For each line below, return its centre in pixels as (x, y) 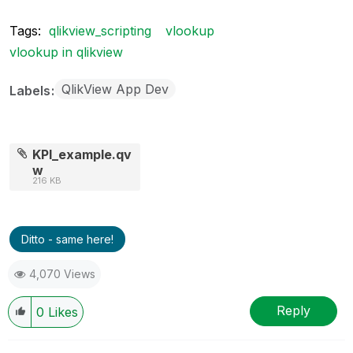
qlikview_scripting (100, 30)
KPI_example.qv (82, 154)
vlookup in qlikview (66, 52)
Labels (32, 90)
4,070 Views (62, 273)
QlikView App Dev (115, 89)
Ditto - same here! (67, 239)
